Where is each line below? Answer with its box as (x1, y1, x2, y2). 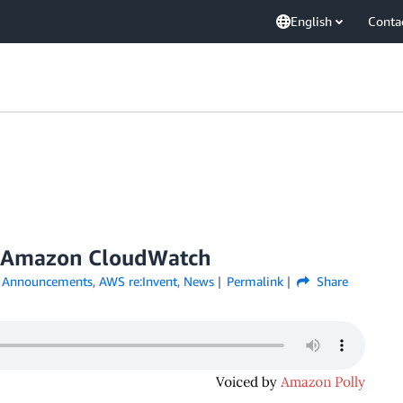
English (291, 13, 332, 29)
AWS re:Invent (98, 273, 177, 289)
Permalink (227, 273, 284, 289)
